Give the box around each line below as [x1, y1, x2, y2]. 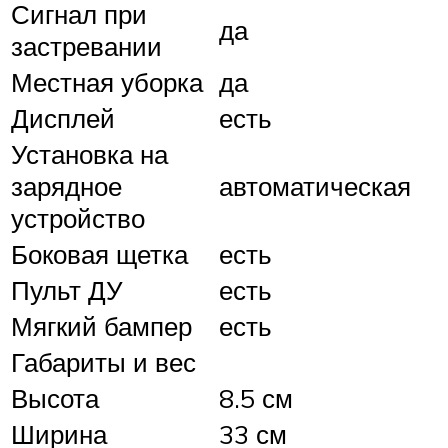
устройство [11, 202, 145, 234]
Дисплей [11, 102, 115, 134]
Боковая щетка [11, 238, 188, 270]
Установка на [11, 138, 168, 170]
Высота [11, 382, 99, 414]
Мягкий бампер [11, 310, 192, 342]
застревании [11, 30, 162, 62]
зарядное [11, 170, 122, 202]
